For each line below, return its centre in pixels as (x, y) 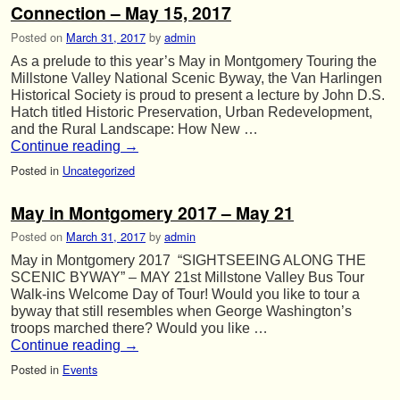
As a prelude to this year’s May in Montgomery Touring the (194, 61)
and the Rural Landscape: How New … (134, 129)
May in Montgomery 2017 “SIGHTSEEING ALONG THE (188, 261)
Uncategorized (99, 170)
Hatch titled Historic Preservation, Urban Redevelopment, (192, 112)
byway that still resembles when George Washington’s (181, 312)
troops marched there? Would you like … (139, 329)
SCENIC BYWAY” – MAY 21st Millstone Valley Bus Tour (187, 278)
